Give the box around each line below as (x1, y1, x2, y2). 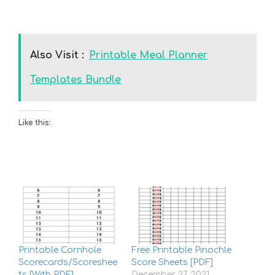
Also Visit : (30, 50, 84, 61)
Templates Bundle (30, 74, 121, 86)
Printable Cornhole (18, 246, 101, 255)
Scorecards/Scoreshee (18, 258, 117, 268)
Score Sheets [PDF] (131, 258, 213, 268)
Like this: (18, 118, 51, 128)
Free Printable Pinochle (131, 246, 231, 255)
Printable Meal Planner (89, 50, 207, 61)
